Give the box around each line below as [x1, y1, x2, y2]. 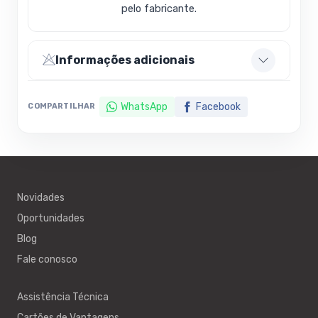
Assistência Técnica [17, 291, 109, 304]
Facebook [195, 100, 241, 113]
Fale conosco [17, 253, 77, 266]
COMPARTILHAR [28, 102, 96, 111]
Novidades [17, 192, 65, 204]
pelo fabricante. [121, 2, 197, 16]
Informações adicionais [55, 53, 195, 67]
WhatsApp [120, 100, 168, 113]
